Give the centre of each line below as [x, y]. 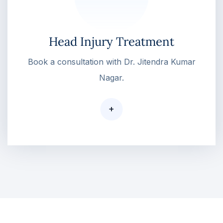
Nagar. [111, 77]
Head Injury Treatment [111, 41]
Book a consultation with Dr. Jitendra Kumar [111, 61]
